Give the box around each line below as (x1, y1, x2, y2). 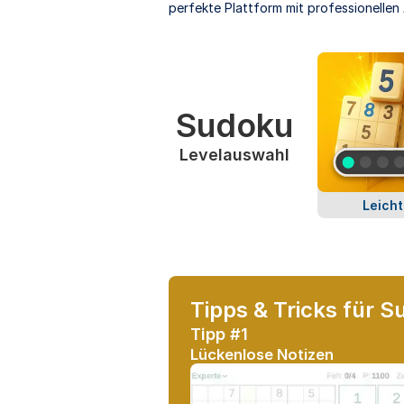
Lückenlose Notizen (190, 344, 334, 363)
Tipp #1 (190, 324, 248, 344)
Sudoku (175, 105, 293, 145)
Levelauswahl (179, 144, 289, 164)
